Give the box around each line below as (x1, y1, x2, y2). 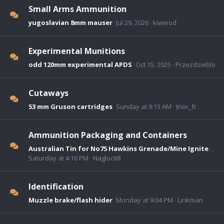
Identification (28, 180, 83, 192)
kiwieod (153, 17, 176, 27)
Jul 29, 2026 (116, 17, 148, 27)
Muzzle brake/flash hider (28, 195, 112, 204)
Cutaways (28, 87, 68, 98)
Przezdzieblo (175, 59, 215, 69)
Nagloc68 (93, 153, 120, 162)
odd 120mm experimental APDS (28, 59, 132, 69)
